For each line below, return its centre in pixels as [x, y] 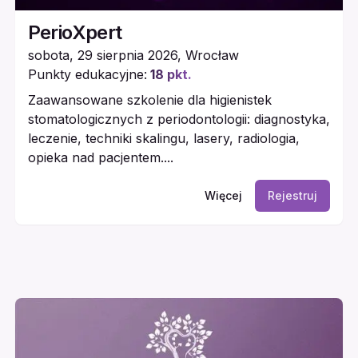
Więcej [224, 196]
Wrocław [212, 56]
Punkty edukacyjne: [87, 75]
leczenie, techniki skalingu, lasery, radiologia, [163, 139]
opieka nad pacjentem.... [100, 158]
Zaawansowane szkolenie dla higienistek [149, 100]
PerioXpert [75, 33]
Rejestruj [293, 196]
